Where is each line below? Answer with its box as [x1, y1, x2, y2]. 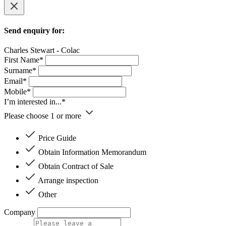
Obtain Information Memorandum [38, 147, 146, 156]
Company [4, 207, 35, 216]
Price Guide [38, 133, 76, 142]
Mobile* [4, 87, 31, 96]
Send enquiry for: [4, 26, 65, 35]
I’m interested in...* [4, 97, 66, 106]
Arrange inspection [38, 176, 98, 185]
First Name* [4, 55, 43, 64]
